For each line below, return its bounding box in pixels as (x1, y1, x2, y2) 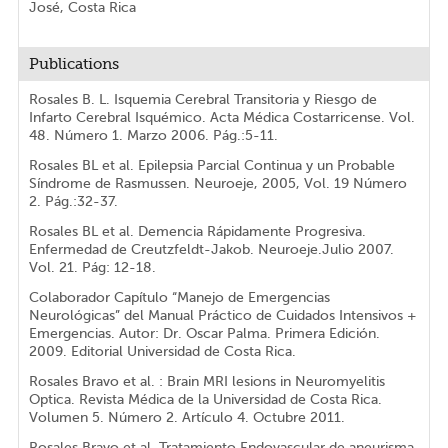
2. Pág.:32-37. (28, 194, 118, 210)
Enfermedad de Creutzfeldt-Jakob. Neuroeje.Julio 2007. (28, 242, 394, 258)
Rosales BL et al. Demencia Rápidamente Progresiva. (28, 224, 366, 240)
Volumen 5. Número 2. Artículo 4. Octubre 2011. (28, 410, 345, 426)
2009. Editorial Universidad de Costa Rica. (28, 344, 296, 360)
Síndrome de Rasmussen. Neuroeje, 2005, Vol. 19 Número (28, 176, 407, 192)
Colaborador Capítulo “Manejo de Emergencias (28, 290, 330, 306)
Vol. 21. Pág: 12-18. (28, 260, 156, 276)
